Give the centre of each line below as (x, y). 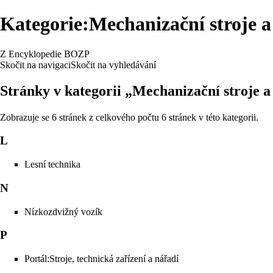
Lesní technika (52, 165)
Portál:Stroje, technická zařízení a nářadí (101, 259)
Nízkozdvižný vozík (63, 211)
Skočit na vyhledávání (113, 65)
